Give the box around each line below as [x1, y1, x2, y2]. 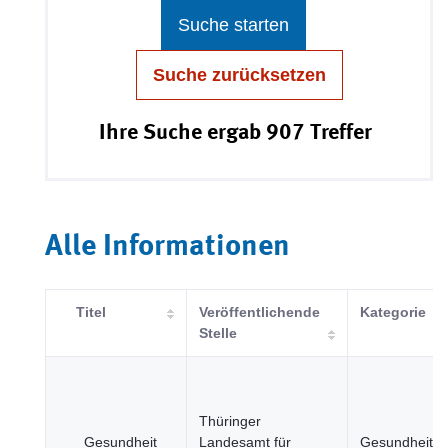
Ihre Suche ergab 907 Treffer [99, 122, 372, 144]
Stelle [199, 325, 237, 341]
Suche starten [177, 15, 289, 35]
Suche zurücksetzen [152, 65, 326, 85]
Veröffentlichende [199, 304, 320, 320]
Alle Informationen [45, 232, 290, 262]
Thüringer [199, 413, 261, 429]
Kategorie [360, 304, 426, 320]
